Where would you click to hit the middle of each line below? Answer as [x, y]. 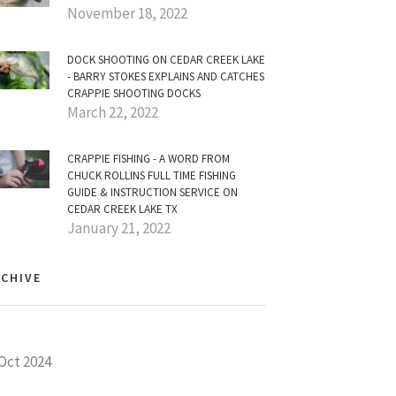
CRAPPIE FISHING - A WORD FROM [148, 159]
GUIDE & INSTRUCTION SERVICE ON [152, 192]
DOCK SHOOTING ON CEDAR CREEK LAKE [166, 60]
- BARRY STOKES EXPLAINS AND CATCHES [166, 76]
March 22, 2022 [113, 112]
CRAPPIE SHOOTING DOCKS [134, 93]
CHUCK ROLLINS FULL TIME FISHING [152, 175]
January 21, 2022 [119, 228]
